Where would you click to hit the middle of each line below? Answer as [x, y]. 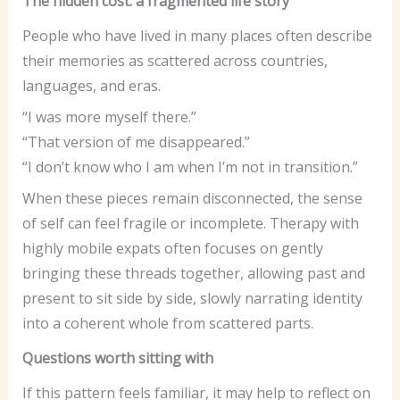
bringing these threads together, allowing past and [193, 274]
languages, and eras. [91, 86]
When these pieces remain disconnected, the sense [192, 199]
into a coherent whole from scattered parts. [167, 324]
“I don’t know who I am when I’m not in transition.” [190, 167]
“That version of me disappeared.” [136, 142]
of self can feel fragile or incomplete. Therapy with [190, 224]
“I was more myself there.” [109, 117]
